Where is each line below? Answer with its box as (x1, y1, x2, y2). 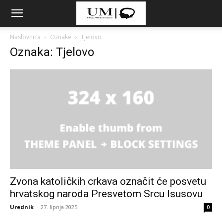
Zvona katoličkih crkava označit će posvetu (10, 175, 206, 188)
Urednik (10, 203, 34, 211)
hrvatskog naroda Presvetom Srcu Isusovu (10, 188, 203, 200)
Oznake (50, 33, 71, 41)
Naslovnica (10, 33, 41, 41)
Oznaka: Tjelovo (10, 45, 94, 59)
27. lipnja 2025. (41, 203, 79, 211)
